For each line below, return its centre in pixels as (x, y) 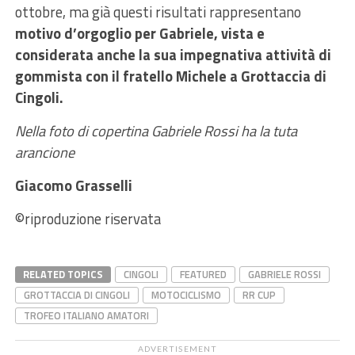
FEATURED (203, 274)
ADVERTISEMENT (177, 348)
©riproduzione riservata (88, 218)
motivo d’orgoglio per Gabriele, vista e (139, 33)
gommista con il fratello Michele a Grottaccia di (170, 76)
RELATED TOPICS (63, 274)
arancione (46, 152)
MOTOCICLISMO (186, 294)
